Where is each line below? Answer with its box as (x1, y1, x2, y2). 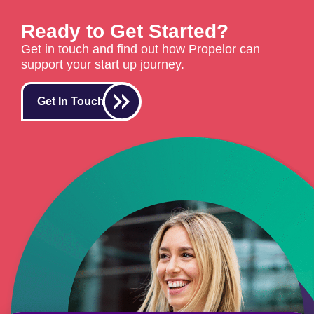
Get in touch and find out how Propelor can (21, 41, 260, 56)
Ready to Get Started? (21, 20, 228, 42)
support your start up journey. (21, 57, 184, 71)
